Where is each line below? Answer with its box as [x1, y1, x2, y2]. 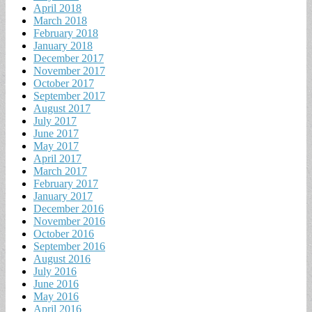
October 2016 [33, 228, 94, 240]
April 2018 [33, 2, 81, 15]
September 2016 [33, 240, 105, 253]
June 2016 [33, 278, 79, 290]
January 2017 [33, 190, 93, 203]
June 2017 [33, 127, 79, 140]
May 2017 [33, 140, 79, 153]
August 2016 [33, 253, 91, 265]
